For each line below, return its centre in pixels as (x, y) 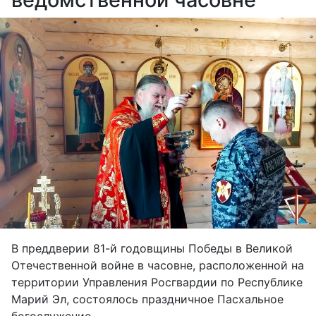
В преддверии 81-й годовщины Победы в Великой (152, 248)
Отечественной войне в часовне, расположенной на (158, 265)
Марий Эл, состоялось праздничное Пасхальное (147, 299)
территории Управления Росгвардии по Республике (157, 282)
